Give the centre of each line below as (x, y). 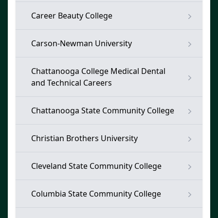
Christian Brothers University (84, 138)
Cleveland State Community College (96, 166)
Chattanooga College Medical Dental (98, 71)
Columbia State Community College (96, 194)
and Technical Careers (72, 83)
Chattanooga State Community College (103, 110)
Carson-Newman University (82, 43)
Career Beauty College (72, 16)
